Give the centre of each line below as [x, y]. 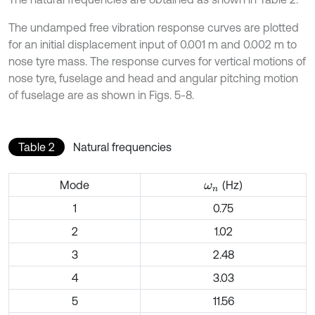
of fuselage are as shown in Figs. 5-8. [101, 95]
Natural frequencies [122, 147]
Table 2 [37, 147]
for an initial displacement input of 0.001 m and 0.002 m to [153, 44]
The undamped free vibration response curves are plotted [154, 27]
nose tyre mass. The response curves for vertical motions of [157, 61]
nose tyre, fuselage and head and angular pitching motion [153, 78]
